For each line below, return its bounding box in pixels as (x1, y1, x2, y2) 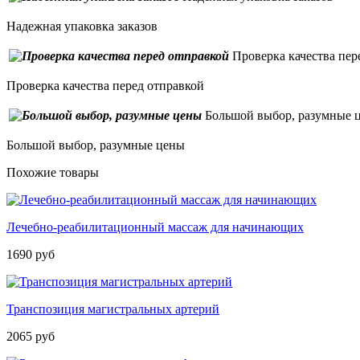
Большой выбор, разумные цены (6, 138, 185, 153)
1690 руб (6, 247, 55, 262)
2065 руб (6, 329, 55, 344)
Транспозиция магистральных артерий (6, 302, 219, 317)
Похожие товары (6, 166, 99, 180)
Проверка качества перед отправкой (6, 79, 204, 93)
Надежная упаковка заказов (6, 19, 157, 34)
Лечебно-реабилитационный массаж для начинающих (6, 220, 304, 235)
